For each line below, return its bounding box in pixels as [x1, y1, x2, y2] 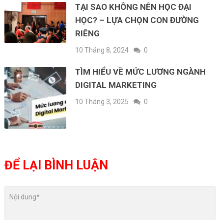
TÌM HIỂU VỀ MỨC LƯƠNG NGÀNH [75, 66, 206, 77]
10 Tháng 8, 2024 [75, 46, 129, 54]
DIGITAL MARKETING [75, 80, 157, 90]
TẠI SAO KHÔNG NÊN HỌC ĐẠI [75, 1, 192, 12]
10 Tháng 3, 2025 [75, 97, 129, 106]
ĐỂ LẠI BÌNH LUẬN [4, 158, 108, 173]
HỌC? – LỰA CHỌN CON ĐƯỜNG [75, 15, 199, 25]
